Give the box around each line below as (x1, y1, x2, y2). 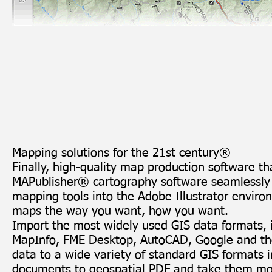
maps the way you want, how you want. (12, 205, 228, 217)
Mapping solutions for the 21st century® (12, 147, 231, 159)
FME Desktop (63, 234, 133, 246)
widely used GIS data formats (104, 220, 263, 232)
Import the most (12, 220, 104, 232)
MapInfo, (12, 234, 63, 246)
